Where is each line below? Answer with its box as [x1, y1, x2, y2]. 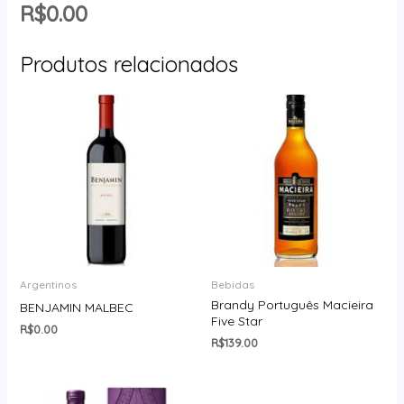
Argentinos [19, 277, 77, 291]
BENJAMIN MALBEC [19, 298, 133, 316]
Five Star [211, 312, 262, 329]
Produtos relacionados [19, 50, 238, 78]
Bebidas [211, 277, 254, 291]
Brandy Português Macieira [211, 296, 373, 313]
